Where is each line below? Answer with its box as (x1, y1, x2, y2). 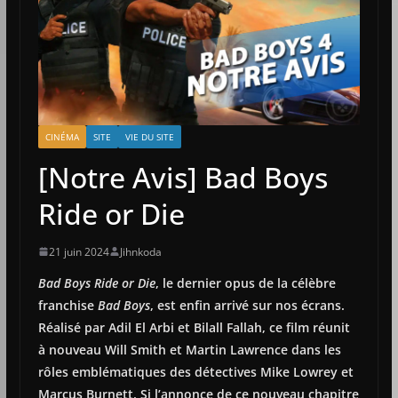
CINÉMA (44, 130, 79, 143)
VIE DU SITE (124, 130, 174, 143)
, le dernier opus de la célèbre (155, 274, 336, 291)
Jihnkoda (119, 243, 162, 259)
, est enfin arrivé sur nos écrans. (149, 296, 345, 314)
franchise (37, 296, 98, 314)
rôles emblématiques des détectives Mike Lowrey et (37, 362, 354, 380)
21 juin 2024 (48, 243, 109, 259)
